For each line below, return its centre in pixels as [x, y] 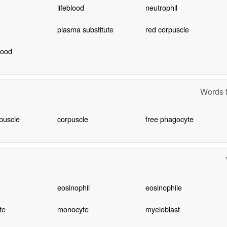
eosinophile [163, 187]
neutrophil [161, 7]
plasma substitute [85, 29]
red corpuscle [167, 29]
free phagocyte [169, 119]
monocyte [73, 209]
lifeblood [70, 7]
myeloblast [162, 209]
